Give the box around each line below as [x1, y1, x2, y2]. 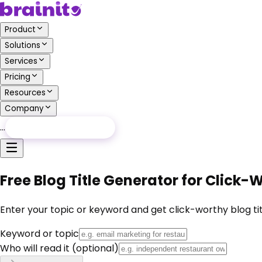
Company [5, 103, 44, 114]
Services [5, 56, 37, 67]
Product [5, 24, 36, 35]
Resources [5, 87, 46, 98]
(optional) [70, 241, 119, 255]
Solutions [5, 40, 40, 51]
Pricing [5, 71, 30, 82]
